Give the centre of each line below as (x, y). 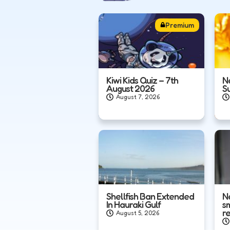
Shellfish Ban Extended (150, 196)
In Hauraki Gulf (133, 205)
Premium (180, 25)
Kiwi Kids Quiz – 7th (142, 80)
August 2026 (130, 88)
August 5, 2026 (138, 213)
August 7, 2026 (138, 97)
